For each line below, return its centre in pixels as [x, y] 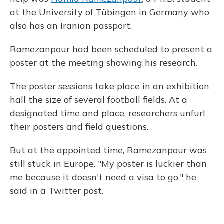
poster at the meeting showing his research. [104, 63]
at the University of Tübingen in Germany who [110, 12]
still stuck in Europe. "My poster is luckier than [108, 164]
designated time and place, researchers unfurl [108, 113]
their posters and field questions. [79, 127]
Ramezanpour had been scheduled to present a [111, 49]
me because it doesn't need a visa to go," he [103, 177]
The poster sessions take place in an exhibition [110, 86]
